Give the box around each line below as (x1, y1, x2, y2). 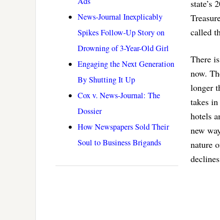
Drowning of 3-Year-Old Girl (78, 43, 169, 54)
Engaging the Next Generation (78, 58, 174, 70)
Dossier (78, 106, 102, 117)
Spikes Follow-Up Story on (78, 27, 165, 38)
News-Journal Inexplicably (78, 11, 163, 23)
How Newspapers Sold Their (78, 121, 169, 133)
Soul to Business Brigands (78, 137, 161, 148)
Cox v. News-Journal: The (78, 90, 160, 101)
